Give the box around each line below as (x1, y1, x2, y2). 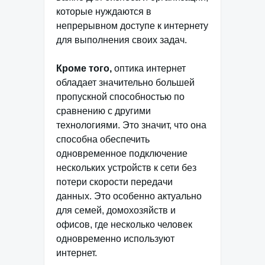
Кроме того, (56, 63, 112, 73)
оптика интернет (112, 63, 186, 73)
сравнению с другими (56, 106, 151, 116)
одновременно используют (56, 234, 174, 244)
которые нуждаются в (56, 7, 151, 17)
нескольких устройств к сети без (56, 163, 196, 173)
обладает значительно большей (56, 77, 195, 88)
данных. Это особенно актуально (56, 191, 202, 201)
